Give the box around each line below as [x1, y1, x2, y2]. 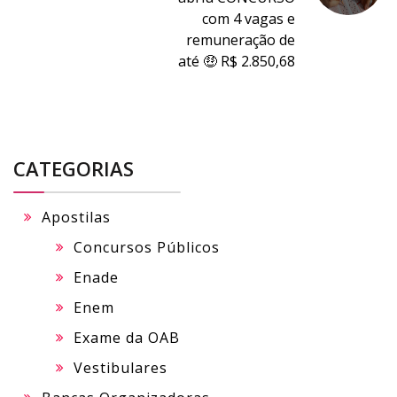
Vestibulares [74, 357, 167, 378]
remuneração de [186, 29, 295, 50]
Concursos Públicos [74, 237, 220, 257]
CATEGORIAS [13, 154, 134, 182]
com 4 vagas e [202, 8, 295, 28]
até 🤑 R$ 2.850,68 [178, 51, 295, 71]
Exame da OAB [74, 327, 180, 347]
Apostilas [42, 206, 111, 227]
